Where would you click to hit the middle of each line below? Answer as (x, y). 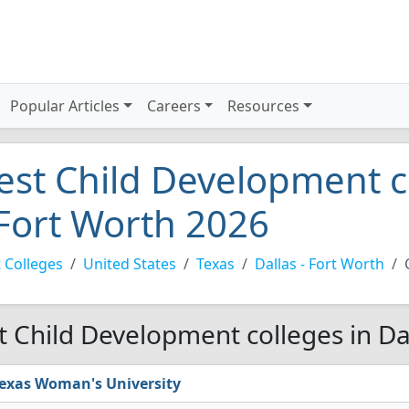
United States (130, 264)
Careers (173, 106)
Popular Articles (65, 106)
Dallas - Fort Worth (320, 264)
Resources (264, 106)
